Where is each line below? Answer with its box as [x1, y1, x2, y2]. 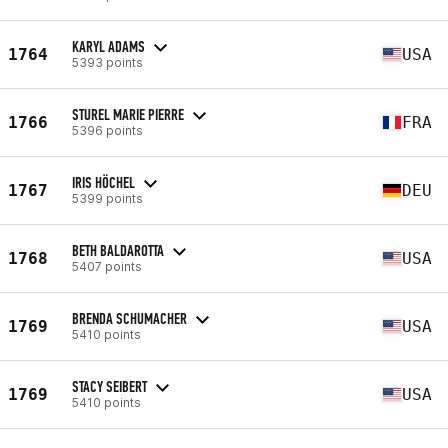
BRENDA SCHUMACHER [72, 308, 187, 328]
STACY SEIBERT [72, 376, 147, 396]
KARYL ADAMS [72, 36, 145, 56]
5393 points [72, 54, 143, 70]
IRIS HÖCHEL [72, 172, 135, 192]
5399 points [72, 190, 143, 206]
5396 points [72, 122, 143, 138]
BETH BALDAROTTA [72, 240, 164, 260]
